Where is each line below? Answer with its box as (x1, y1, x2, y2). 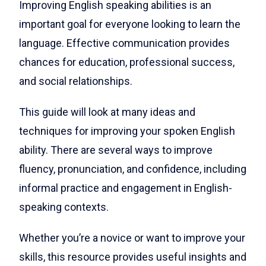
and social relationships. (19, 74, 135, 87)
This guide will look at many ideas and (19, 105, 195, 118)
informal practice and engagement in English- (19, 181, 232, 194)
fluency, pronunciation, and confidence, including (19, 162, 246, 175)
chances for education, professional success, (19, 55, 235, 68)
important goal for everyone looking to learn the (19, 17, 240, 30)
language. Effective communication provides (19, 36, 230, 49)
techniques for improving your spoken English (19, 124, 235, 137)
